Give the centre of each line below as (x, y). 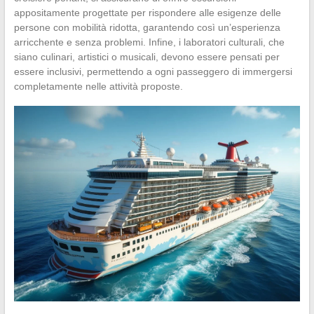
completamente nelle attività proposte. (98, 86)
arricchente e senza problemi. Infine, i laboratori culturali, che (149, 42)
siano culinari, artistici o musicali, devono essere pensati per (146, 56)
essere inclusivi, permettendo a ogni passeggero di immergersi (153, 71)
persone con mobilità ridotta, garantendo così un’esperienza (147, 27)
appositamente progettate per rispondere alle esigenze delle (147, 12)
